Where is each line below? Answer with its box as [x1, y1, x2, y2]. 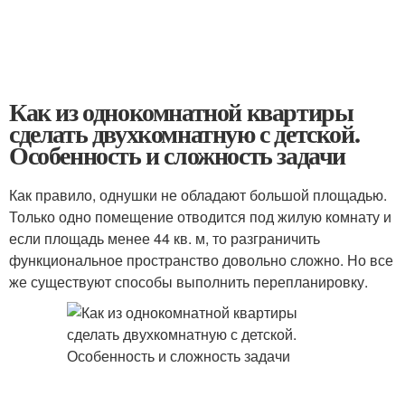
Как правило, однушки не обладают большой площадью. [9, 184, 387, 205]
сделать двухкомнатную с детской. [9, 115, 360, 152]
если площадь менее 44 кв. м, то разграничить [9, 228, 320, 249]
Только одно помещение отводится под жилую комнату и [9, 206, 391, 227]
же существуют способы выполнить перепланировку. [9, 271, 368, 292]
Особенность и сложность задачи [9, 137, 346, 174]
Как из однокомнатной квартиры [9, 93, 353, 130]
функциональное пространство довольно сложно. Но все [9, 250, 393, 270]
